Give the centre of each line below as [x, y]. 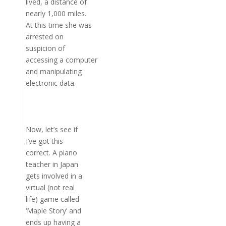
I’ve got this [44, 141]
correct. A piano [51, 153]
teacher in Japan [52, 164]
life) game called [52, 199]
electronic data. [50, 83]
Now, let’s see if [51, 129]
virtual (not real [50, 187]
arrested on [44, 37]
